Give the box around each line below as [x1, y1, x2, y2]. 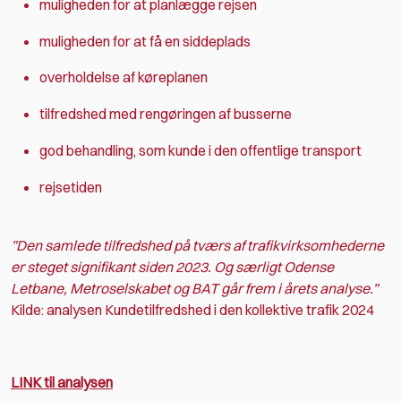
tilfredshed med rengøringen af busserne [39, 105, 292, 124]
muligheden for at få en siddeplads [39, 31, 251, 50]
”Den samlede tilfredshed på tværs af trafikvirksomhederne [11, 235, 384, 254]
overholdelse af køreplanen [39, 68, 208, 87]
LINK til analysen [11, 373, 113, 392]
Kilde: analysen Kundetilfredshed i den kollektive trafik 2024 [11, 300, 374, 319]
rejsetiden [39, 177, 102, 196]
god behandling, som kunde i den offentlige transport [39, 141, 362, 159]
